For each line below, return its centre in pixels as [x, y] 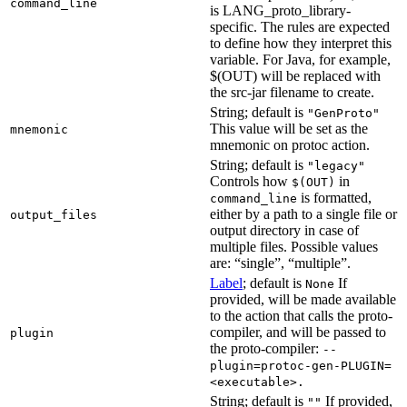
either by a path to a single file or [303, 213]
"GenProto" [343, 113]
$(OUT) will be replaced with [295, 75]
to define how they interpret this [301, 43]
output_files [54, 214]
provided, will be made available [303, 299]
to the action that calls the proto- [301, 315]
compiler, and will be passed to [298, 332]
